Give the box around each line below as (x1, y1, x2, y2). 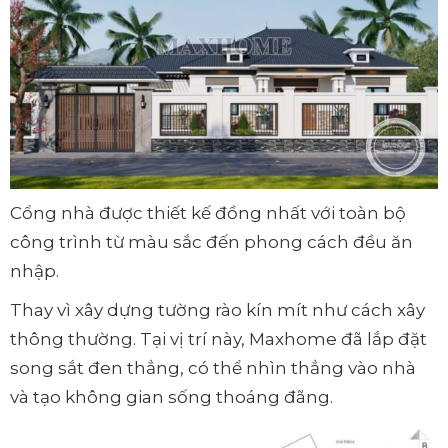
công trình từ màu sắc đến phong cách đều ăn (10, 231, 413, 252)
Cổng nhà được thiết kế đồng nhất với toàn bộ (10, 202, 406, 223)
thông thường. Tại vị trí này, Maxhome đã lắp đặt (10, 328, 427, 349)
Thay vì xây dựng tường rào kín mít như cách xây (10, 299, 425, 320)
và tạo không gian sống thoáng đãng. (10, 386, 333, 407)
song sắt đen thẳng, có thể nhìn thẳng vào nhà (10, 357, 416, 378)
